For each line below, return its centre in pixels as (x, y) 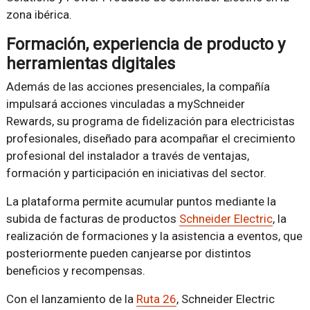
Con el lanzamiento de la (71, 299)
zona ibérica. (39, 14)
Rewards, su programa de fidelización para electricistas (150, 121)
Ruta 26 (156, 299)
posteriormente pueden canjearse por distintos (128, 253)
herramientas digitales (90, 63)
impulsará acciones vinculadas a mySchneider (125, 103)
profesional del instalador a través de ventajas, (127, 155)
